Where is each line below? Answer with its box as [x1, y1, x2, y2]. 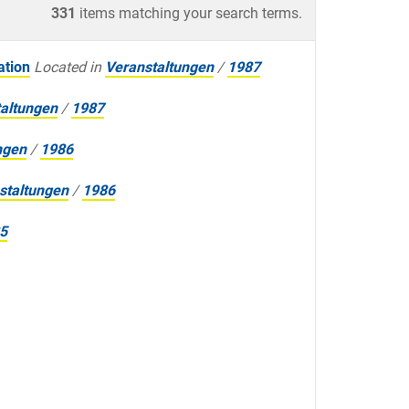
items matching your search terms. [76, 5, 302, 23]
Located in [34, 58, 101, 77]
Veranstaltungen [105, 58, 214, 77]
